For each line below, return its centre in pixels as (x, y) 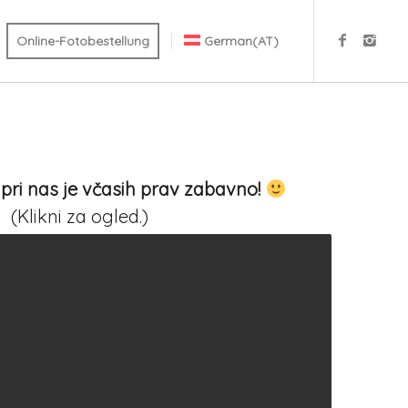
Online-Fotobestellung (82, 41)
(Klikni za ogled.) (80, 217)
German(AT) (242, 41)
